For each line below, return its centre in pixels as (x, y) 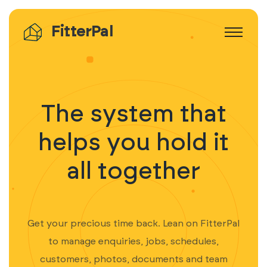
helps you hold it (133, 143)
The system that (133, 114)
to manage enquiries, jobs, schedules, (133, 241)
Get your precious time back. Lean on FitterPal (133, 223)
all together (133, 172)
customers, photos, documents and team (133, 259)
